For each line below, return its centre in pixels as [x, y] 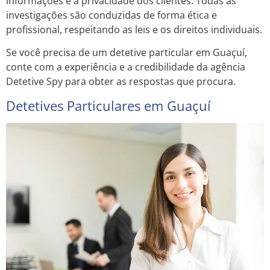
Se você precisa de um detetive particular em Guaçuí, [127, 53]
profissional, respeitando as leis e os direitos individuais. [134, 29]
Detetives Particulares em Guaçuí [108, 105]
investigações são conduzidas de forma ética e [111, 15]
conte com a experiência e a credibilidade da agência [126, 67]
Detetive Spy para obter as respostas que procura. [121, 82]
